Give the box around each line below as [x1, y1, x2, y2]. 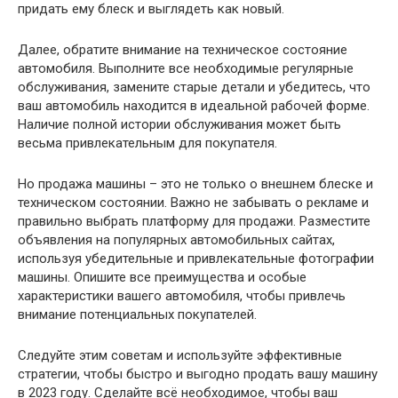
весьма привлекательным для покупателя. [18, 134, 277, 151]
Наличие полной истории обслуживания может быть [18, 115, 341, 132]
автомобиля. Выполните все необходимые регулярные [18, 60, 354, 76]
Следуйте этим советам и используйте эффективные [18, 346, 342, 363]
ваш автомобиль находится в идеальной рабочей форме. [18, 97, 370, 114]
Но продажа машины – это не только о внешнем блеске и [18, 175, 373, 192]
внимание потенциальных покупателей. [18, 306, 257, 322]
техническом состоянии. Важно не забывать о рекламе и [18, 194, 369, 211]
